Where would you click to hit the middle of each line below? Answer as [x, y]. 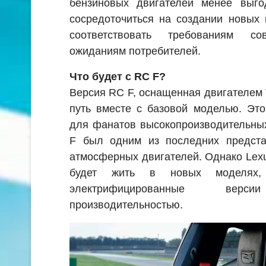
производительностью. [126, 205]
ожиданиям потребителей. [135, 51]
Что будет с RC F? [118, 76]
